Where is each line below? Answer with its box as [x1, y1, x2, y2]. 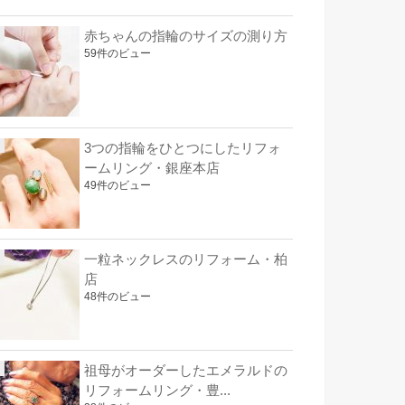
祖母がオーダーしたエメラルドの [84, 363, 287, 379]
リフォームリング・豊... [84, 383, 231, 399]
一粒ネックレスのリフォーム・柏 [84, 251, 287, 267]
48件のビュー [84, 289, 151, 303]
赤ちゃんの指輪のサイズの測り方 [84, 29, 287, 44]
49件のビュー [84, 178, 151, 192]
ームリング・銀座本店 [84, 160, 220, 175]
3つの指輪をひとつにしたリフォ [84, 140, 281, 155]
